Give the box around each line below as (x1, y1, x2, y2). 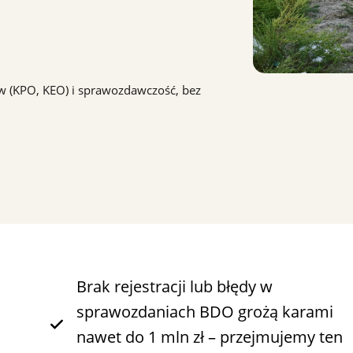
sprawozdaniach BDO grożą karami (76, 301, 333, 322)
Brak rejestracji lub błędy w (76, 276, 273, 297)
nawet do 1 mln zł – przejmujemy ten (76, 326, 343, 347)
